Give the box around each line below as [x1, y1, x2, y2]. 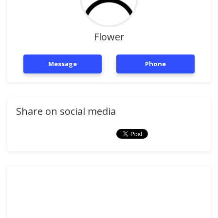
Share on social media [16, 105, 116, 118]
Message [48, 59, 77, 68]
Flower [93, 30, 125, 43]
